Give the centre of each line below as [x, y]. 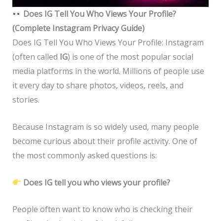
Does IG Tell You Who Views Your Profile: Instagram [108, 43]
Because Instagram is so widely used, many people [105, 127]
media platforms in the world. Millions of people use [108, 71]
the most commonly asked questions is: [84, 155]
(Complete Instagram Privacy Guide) [78, 28]
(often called [36, 57]
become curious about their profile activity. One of [105, 141]
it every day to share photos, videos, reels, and [98, 86]
